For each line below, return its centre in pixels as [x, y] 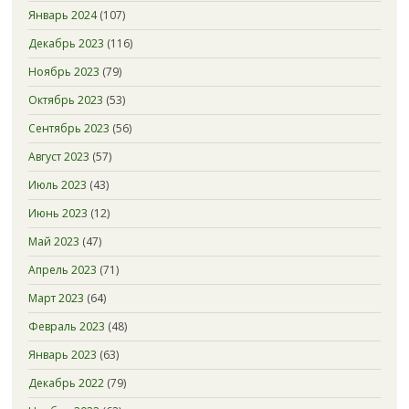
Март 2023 [56, 298]
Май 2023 [53, 241]
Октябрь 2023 [65, 100]
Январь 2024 [62, 15]
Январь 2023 [62, 355]
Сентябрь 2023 [68, 128]
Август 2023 [58, 157]
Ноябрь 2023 [63, 72]
